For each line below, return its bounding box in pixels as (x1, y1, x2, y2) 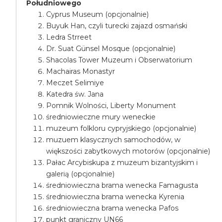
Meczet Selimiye (46, 78, 105, 87)
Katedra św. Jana (46, 90, 104, 99)
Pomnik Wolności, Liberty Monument (46, 101, 176, 110)
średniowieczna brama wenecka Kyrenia (46, 192, 185, 201)
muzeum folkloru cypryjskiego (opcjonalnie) (46, 124, 197, 133)
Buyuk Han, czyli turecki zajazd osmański (46, 21, 188, 30)
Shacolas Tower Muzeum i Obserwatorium (46, 55, 193, 64)
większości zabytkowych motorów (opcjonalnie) (46, 147, 211, 156)
